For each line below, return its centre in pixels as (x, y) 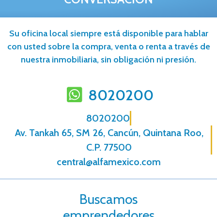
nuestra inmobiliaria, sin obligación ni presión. (108, 59)
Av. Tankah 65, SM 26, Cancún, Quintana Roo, (109, 132)
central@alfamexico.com (108, 162)
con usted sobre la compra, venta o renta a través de (108, 46)
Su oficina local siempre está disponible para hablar (108, 33)
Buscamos (108, 199)
